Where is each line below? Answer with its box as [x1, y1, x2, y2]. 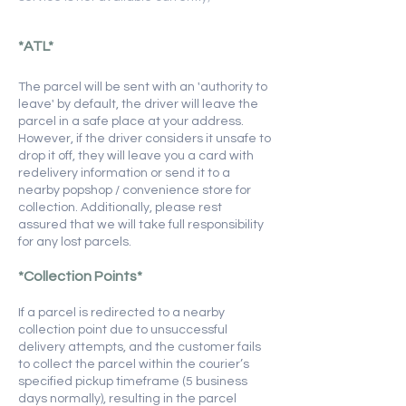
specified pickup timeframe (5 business [18, 374, 247, 388]
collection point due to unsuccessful [18, 323, 227, 336]
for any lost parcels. [18, 235, 131, 248]
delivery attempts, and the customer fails [18, 340, 261, 353]
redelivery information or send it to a [18, 166, 230, 179]
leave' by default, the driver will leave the [18, 97, 258, 111]
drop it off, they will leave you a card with [18, 149, 254, 162]
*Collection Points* [18, 268, 142, 284]
